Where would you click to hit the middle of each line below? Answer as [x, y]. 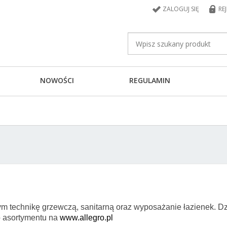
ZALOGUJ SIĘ [181, 9]
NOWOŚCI [57, 80]
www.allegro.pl [86, 218]
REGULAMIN [149, 80]
